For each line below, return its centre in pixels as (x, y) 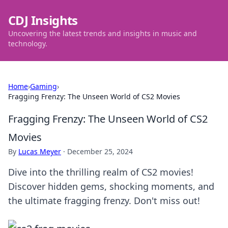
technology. (28, 44)
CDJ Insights (43, 20)
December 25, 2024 (100, 151)
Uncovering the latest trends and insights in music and (103, 33)
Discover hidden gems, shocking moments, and (111, 186)
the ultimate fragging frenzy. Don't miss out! (104, 201)
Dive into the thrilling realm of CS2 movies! (101, 172)
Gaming (44, 86)
